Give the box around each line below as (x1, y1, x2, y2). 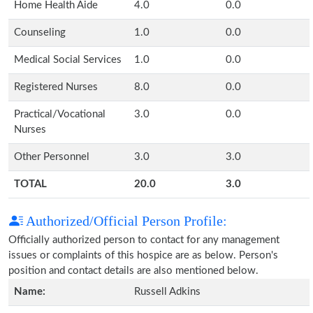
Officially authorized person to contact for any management (8, 235, 279, 245)
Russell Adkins (134, 286, 201, 297)
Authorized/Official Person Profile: (23, 213, 227, 228)
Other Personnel (14, 152, 89, 162)
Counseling (14, 27, 66, 38)
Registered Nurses (14, 82, 98, 92)
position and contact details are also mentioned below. (8, 265, 259, 276)
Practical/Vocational (14, 109, 105, 119)
